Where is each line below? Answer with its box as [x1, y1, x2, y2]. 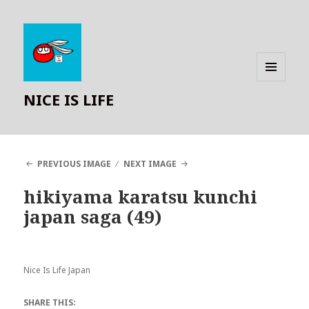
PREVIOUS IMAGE [37, 158, 111, 170]
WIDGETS [257, 103, 297, 116]
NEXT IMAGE [123, 158, 177, 170]
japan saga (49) [23, 204, 163, 230]
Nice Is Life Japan [23, 264, 91, 277]
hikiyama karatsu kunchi [23, 184, 258, 210]
